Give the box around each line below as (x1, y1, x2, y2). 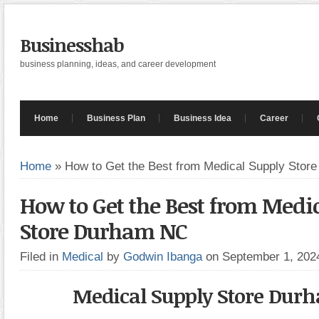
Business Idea (174, 113, 231, 123)
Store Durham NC (20, 216, 187, 246)
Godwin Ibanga (123, 249, 202, 263)
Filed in (20, 249, 62, 263)
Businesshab (20, 32, 124, 58)
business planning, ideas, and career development (20, 59, 216, 69)
